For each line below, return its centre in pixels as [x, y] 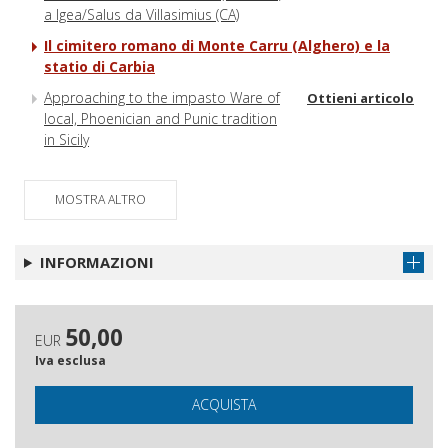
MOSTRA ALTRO [100, 199]
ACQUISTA [224, 404]
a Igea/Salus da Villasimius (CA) [141, 14]
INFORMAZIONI [96, 261]
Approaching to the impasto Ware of [162, 97]
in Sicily [66, 139]
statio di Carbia [99, 66]
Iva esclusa [70, 360]
